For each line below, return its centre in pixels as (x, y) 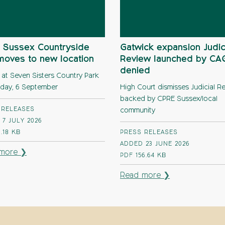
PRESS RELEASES (149, 133)
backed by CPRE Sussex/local (169, 99)
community (138, 110)
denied (135, 71)
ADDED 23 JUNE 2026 (155, 144)
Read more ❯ (145, 176)
